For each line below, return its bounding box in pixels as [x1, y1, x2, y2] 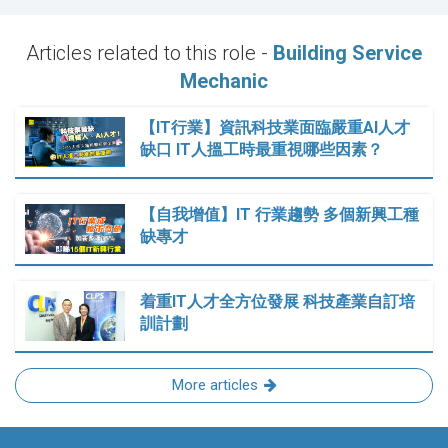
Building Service [273, 41, 422, 66]
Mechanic [180, 69, 268, 94]
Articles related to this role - [26, 41, 273, 66]
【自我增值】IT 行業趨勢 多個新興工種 [140, 205, 419, 225]
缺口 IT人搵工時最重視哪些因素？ [140, 140, 383, 160]
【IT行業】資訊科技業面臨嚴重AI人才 [140, 118, 410, 138]
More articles [171, 376, 258, 395]
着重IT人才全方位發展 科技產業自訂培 [140, 292, 415, 312]
